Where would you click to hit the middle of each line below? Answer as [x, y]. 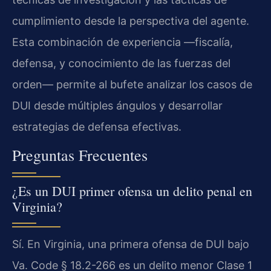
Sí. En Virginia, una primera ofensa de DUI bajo [131, 244]
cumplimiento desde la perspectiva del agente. [131, 21]
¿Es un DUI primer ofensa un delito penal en [132, 191]
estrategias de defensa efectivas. [97, 127]
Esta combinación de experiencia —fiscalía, [122, 42]
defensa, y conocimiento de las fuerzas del [121, 64]
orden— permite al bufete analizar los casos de [132, 85]
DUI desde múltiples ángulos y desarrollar [117, 106]
